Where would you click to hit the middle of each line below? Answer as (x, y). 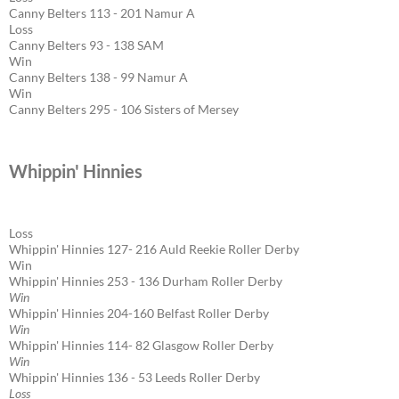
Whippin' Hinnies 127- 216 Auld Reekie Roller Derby (154, 248)
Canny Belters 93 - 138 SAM (86, 45)
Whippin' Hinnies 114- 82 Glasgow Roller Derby (141, 345)
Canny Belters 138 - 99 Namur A (98, 77)
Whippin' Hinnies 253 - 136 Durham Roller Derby (146, 281)
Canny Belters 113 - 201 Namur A (102, 12)
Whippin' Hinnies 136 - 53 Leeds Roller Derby (134, 377)
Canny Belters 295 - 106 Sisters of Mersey (124, 109)
